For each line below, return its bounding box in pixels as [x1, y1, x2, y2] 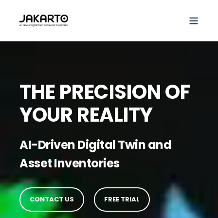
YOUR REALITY [19, 101, 152, 128]
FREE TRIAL [104, 195, 140, 204]
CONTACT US [30, 195, 74, 204]
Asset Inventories [19, 155, 122, 171]
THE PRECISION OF [19, 78, 190, 106]
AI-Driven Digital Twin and [19, 137, 171, 153]
